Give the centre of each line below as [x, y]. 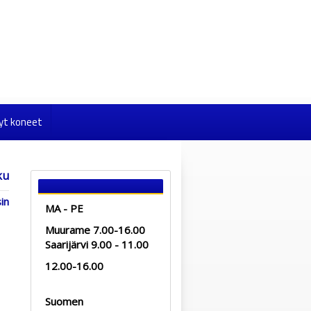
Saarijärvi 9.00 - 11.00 [97, 244]
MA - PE [64, 208]
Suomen [64, 301]
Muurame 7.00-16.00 [95, 230]
